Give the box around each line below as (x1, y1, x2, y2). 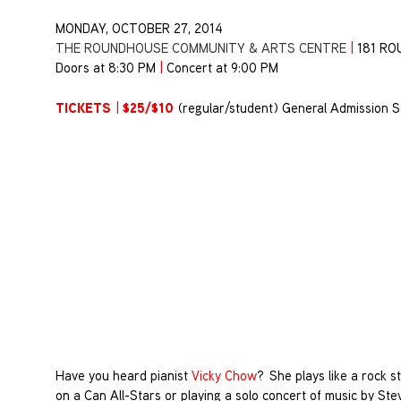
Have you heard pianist (55, 367, 192, 385)
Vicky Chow (192, 367, 257, 385)
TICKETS (55, 98, 115, 117)
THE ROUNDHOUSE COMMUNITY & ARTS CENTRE (55, 39, 350, 57)
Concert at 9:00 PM (166, 59, 278, 77)
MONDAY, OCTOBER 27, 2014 (55, 20, 223, 38)
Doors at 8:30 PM (55, 59, 159, 77)
